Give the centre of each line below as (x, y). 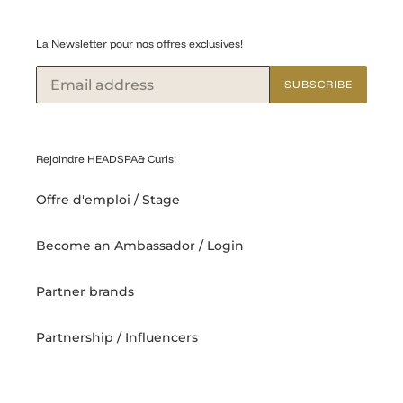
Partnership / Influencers (117, 337)
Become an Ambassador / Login (140, 245)
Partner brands (85, 291)
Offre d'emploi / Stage (108, 199)
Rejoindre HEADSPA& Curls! (106, 159)
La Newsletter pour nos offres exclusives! (139, 43)
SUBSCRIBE (318, 85)
